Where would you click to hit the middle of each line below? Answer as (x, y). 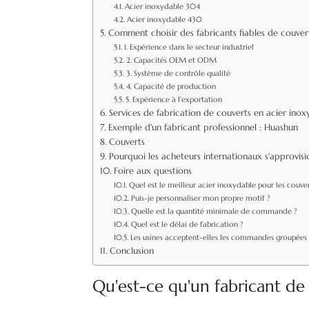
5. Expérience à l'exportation (173, 99)
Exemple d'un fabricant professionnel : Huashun (203, 128)
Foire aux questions (152, 171)
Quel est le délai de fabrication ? (187, 224)
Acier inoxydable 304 (162, 6)
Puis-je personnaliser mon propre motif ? (200, 198)
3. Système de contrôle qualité (178, 73)
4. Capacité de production (171, 86)
